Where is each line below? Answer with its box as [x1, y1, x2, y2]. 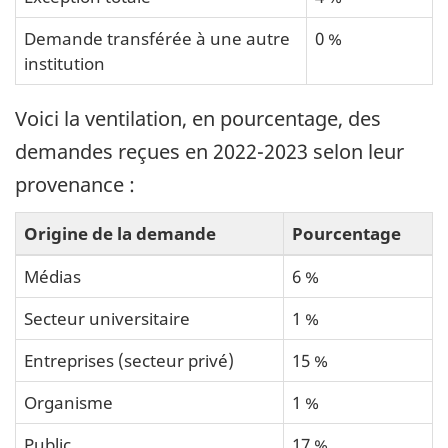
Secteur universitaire [24, 306, 190, 331]
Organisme [24, 390, 113, 415]
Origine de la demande [24, 221, 216, 246]
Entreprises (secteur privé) [24, 348, 234, 373]
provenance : [15, 170, 135, 198]
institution [24, 50, 105, 75]
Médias [24, 264, 81, 289]
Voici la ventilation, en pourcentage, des [15, 104, 381, 132]
